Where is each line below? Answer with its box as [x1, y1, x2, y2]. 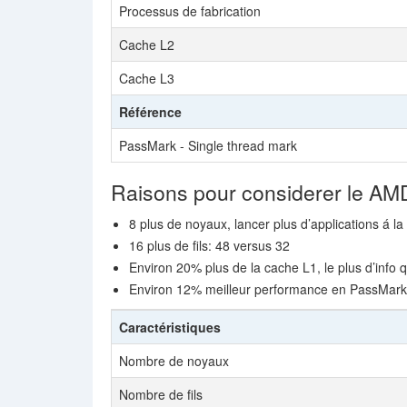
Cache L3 [119, 69, 174, 87]
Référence [119, 103, 182, 121]
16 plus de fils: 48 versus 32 [129, 236, 290, 254]
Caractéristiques [119, 318, 221, 336]
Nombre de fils [119, 385, 203, 403]
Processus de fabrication [119, 2, 261, 20]
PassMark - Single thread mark [119, 136, 297, 154]
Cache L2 [119, 35, 174, 54]
